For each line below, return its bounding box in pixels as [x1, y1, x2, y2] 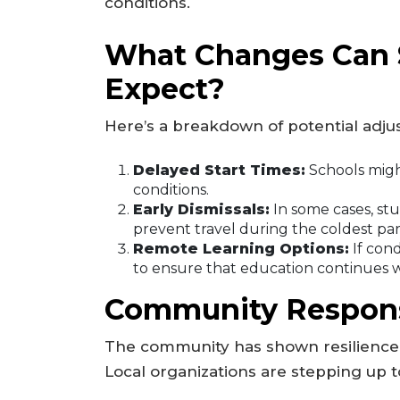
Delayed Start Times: [133, 162, 305, 179]
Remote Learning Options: [133, 240, 349, 258]
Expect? [104, 71, 225, 106]
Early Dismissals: [133, 201, 270, 219]
